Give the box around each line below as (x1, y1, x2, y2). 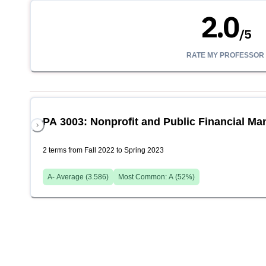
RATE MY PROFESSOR (186, 51, 265, 60)
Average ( (55, 173, 88, 182)
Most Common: (118, 173, 169, 182)
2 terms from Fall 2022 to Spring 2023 (43, 146, 164, 155)
